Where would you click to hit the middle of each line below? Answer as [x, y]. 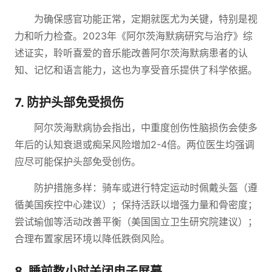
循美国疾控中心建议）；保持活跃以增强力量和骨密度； [136, 205]
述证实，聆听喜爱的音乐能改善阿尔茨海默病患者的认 [131, 53]
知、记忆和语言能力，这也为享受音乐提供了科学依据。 [136, 70]
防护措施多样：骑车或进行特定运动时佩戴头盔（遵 [146, 188]
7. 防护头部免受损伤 [69, 103]
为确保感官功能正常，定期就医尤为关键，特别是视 [146, 19]
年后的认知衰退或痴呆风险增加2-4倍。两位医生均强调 [134, 144]
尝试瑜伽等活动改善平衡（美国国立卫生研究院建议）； [136, 222]
